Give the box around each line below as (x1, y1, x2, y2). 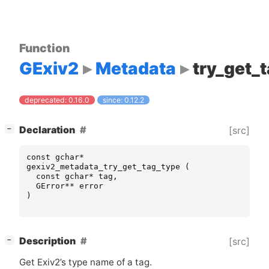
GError (36, 181, 65, 191)
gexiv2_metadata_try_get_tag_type (26, 162, 180, 172)
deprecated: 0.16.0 (25, 95, 90, 105)
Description (19, 235, 76, 247)
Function (19, 40, 70, 55)
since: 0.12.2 (103, 95, 145, 105)
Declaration (19, 124, 75, 136)
